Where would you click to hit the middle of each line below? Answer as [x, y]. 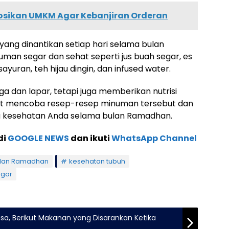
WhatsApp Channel [154, 138]
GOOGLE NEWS [38, 138]
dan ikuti [90, 138]
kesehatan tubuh [97, 161]
